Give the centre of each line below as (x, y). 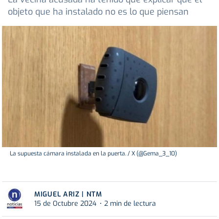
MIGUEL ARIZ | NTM (68, 194)
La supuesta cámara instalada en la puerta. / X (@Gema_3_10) (93, 153)
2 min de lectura (130, 203)
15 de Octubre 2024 (65, 203)
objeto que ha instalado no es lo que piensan (98, 12)
